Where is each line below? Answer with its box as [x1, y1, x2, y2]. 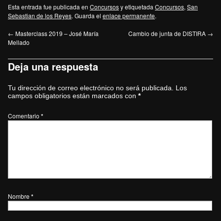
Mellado [8, 37, 30, 46]
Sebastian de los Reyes [8, 11, 72, 20]
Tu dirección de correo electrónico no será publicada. [8, 83, 174, 92]
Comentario [8, 111, 41, 120]
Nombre [8, 191, 31, 200]
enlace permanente [103, 11, 155, 20]
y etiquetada [119, 2, 155, 11]
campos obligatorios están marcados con [8, 91, 138, 100]
